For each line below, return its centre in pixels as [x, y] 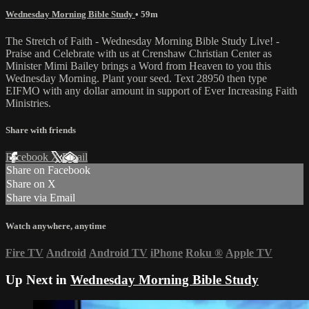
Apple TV [249, 252]
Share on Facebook [48, 170]
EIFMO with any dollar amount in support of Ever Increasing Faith [151, 91]
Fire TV [24, 252]
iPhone [167, 252]
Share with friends [41, 130]
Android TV [118, 252]
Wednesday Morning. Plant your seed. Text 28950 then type [136, 79]
